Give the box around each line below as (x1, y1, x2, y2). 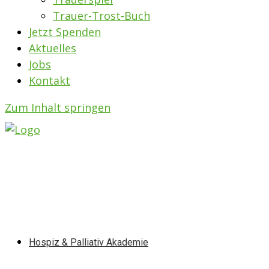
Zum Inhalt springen (5, 100, 110, 115)
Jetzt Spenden (29, 25, 101, 39)
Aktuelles (29, 41, 76, 55)
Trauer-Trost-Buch (53, 8, 150, 23)
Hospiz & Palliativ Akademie (29, 237, 148, 248)
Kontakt (29, 73, 70, 88)
